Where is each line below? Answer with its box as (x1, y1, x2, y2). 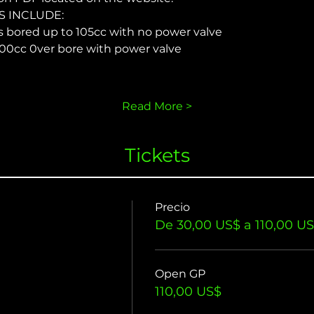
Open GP (155, 267, 205, 281)
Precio (155, 200, 190, 214)
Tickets (124, 143, 190, 167)
